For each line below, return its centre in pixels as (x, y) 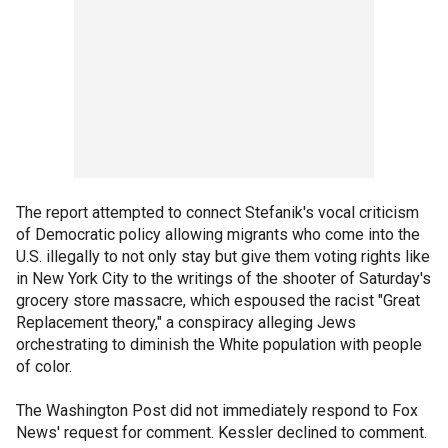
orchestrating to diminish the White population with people (219, 344)
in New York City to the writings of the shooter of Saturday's (223, 278)
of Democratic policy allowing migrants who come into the (218, 234)
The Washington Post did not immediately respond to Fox (217, 410)
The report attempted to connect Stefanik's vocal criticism (217, 212)
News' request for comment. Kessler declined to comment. (223, 432)
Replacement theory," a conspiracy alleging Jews (186, 322)
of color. (46, 366)
